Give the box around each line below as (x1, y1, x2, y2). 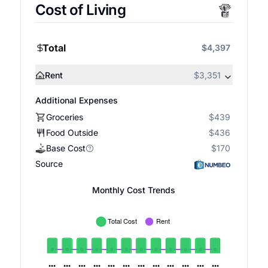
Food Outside (45, 127, 98, 138)
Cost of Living (35, 1, 126, 19)
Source (35, 159, 63, 169)
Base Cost (45, 143, 86, 153)
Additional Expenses (35, 95, 118, 105)
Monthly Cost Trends (92, 185, 176, 195)
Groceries (45, 112, 83, 122)
